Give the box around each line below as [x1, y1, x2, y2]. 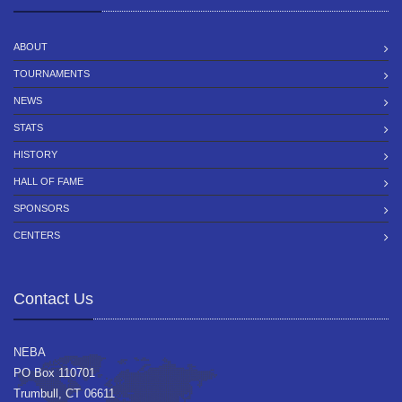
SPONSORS [13, 203, 69, 214]
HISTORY [13, 149, 57, 161]
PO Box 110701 [13, 366, 95, 380]
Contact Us [13, 290, 93, 309]
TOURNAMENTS [13, 68, 90, 80]
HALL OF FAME [13, 176, 83, 188]
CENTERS [13, 230, 60, 241]
